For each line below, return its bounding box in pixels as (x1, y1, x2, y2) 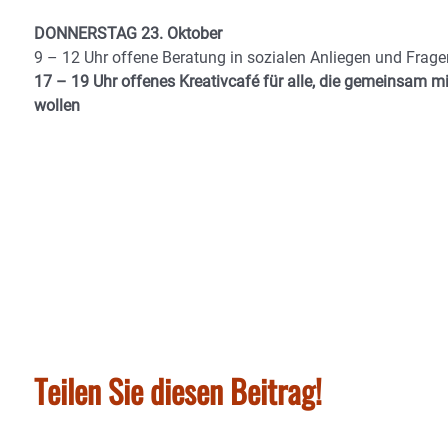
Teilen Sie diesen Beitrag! (34, 367, 322, 414)
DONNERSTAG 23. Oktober (34, 24, 222, 43)
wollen (34, 96, 80, 115)
